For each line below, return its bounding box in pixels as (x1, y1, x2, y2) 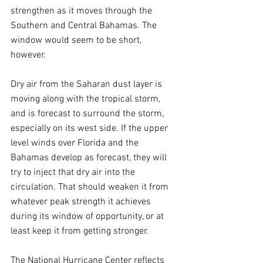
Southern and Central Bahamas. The (11, 19, 159, 32)
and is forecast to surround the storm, (11, 107, 166, 120)
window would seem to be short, (11, 34, 144, 46)
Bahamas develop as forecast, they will (11, 151, 169, 164)
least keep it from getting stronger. (11, 225, 149, 237)
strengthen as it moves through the (11, 5, 154, 17)
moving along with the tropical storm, (11, 93, 163, 105)
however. (11, 49, 46, 61)
